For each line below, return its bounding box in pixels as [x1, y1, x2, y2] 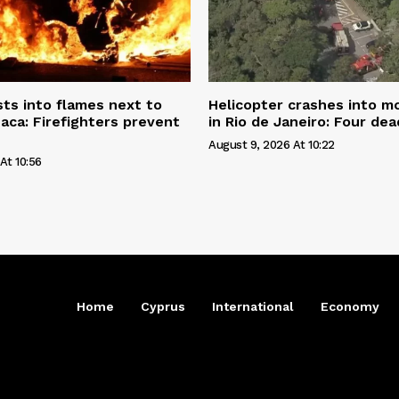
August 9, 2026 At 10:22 [208, 137, 335, 151]
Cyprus [141, 298, 185, 313]
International [212, 298, 294, 313]
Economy [321, 298, 379, 313]
